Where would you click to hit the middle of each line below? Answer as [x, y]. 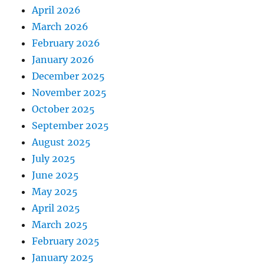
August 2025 [62, 142]
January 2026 [63, 60]
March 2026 [60, 27]
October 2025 [64, 109]
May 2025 [55, 192]
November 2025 [70, 93]
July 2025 [54, 159]
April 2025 [56, 208]
